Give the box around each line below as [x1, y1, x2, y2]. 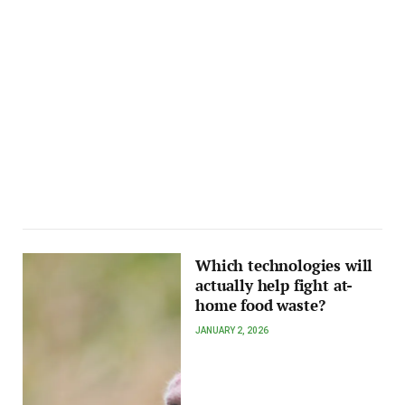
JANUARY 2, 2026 [195, 325, 269, 335]
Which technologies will [195, 255, 373, 276]
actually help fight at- [195, 275, 353, 296]
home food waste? [195, 295, 325, 316]
